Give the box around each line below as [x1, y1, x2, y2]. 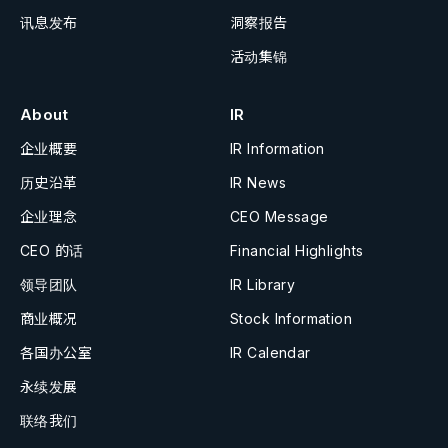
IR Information [230, 139, 325, 157]
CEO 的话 [20, 241, 84, 259]
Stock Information [230, 309, 353, 327]
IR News [230, 173, 286, 191]
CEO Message [230, 207, 329, 225]
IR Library [230, 275, 296, 293]
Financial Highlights [230, 241, 364, 259]
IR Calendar [230, 343, 311, 361]
